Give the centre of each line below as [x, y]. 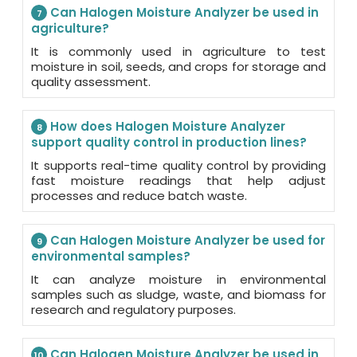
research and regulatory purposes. [133, 309]
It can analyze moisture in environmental [178, 279]
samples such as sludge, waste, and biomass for [178, 294]
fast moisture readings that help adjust [178, 180]
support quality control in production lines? [169, 142]
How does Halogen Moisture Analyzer [166, 126]
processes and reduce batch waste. [139, 195]
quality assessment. [91, 81]
